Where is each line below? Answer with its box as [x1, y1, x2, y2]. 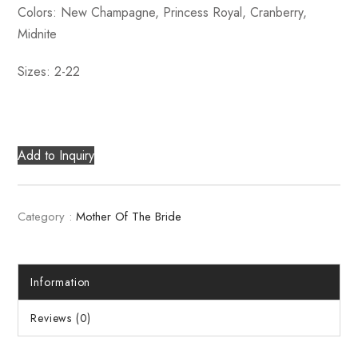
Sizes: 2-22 [18, 62, 81, 81]
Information [30, 274, 91, 290]
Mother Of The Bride [76, 208, 182, 225]
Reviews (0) [30, 310, 92, 326]
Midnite [18, 25, 58, 43]
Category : [18, 208, 73, 225]
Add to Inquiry [18, 146, 95, 165]
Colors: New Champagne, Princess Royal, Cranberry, [18, 3, 308, 22]
